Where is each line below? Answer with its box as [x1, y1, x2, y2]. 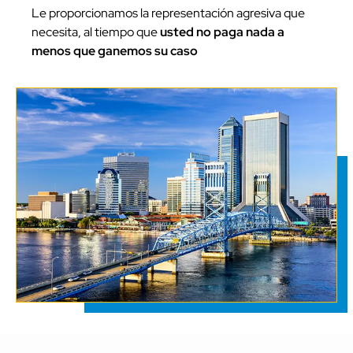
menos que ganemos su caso [32, 42, 198, 59]
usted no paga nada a [160, 23, 284, 40]
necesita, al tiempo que [32, 23, 160, 40]
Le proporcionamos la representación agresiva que [32, 4, 305, 21]
